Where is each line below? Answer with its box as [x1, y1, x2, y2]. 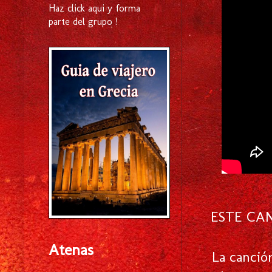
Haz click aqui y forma [49, 2, 140, 14]
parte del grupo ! [49, 16, 117, 27]
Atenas [49, 240, 93, 259]
